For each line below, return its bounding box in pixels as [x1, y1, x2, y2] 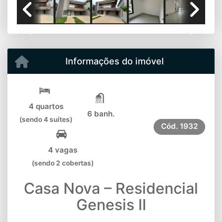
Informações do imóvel [65, 55, 164, 67]
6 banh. [87, 109, 114, 119]
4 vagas [48, 145, 77, 155]
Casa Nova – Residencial [24, 179, 198, 198]
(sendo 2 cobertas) [32, 159, 94, 167]
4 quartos [28, 102, 63, 111]
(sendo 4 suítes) [19, 115, 72, 124]
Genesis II [76, 196, 146, 214]
